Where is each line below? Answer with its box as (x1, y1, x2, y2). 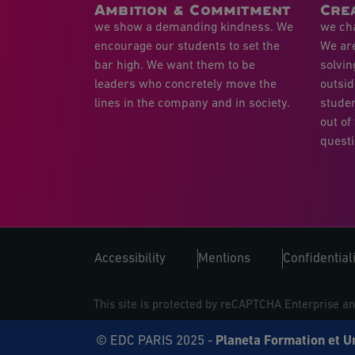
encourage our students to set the (94, 40, 280, 53)
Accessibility (94, 252, 166, 266)
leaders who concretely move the (94, 78, 277, 91)
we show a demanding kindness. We (94, 21, 293, 34)
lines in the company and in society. (94, 97, 290, 110)
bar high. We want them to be (94, 59, 255, 72)
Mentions (198, 252, 250, 266)
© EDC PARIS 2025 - (95, 334, 216, 348)
